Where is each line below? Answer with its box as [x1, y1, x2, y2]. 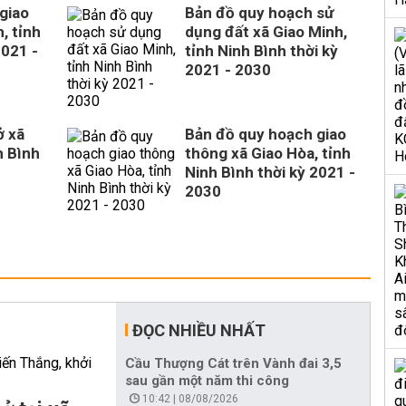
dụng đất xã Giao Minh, [185, 23, 347, 41]
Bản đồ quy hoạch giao [185, 125, 346, 143]
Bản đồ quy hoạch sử [185, 4, 333, 22]
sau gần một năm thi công [125, 372, 289, 389]
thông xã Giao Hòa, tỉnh [185, 144, 351, 162]
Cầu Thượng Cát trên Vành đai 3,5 [125, 355, 342, 372]
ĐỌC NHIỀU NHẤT [132, 321, 266, 340]
